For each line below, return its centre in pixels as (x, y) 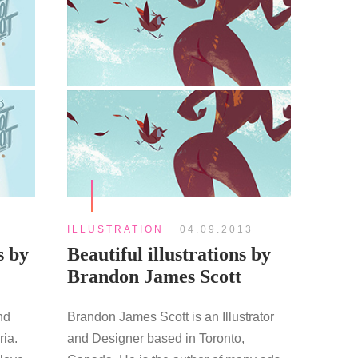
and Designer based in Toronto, (155, 338)
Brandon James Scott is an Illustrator (170, 317)
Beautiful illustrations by (169, 254)
